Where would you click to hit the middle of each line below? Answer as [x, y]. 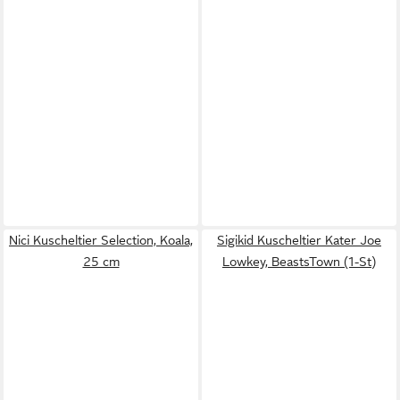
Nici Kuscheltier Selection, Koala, [101, 240]
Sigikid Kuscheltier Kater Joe [299, 240]
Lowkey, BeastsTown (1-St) [299, 262]
